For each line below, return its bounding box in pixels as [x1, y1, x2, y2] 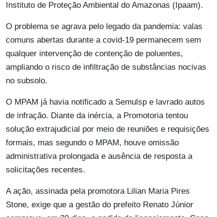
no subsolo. [6, 76, 47, 86]
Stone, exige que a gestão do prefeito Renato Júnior [6, 200, 193, 210]
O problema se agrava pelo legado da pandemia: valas [6, 22, 202, 31]
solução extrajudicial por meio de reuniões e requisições [6, 124, 209, 134]
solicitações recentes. [6, 165, 85, 175]
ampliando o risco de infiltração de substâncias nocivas [6, 62, 206, 72]
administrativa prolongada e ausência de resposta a [6, 152, 192, 161]
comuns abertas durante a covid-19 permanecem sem [6, 35, 201, 45]
